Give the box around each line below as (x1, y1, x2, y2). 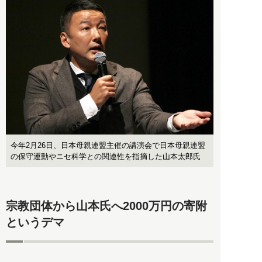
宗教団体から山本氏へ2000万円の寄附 (6, 199, 207, 213)
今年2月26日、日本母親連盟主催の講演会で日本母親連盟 (11, 140, 205, 150)
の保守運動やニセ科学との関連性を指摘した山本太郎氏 (11, 151, 201, 161)
